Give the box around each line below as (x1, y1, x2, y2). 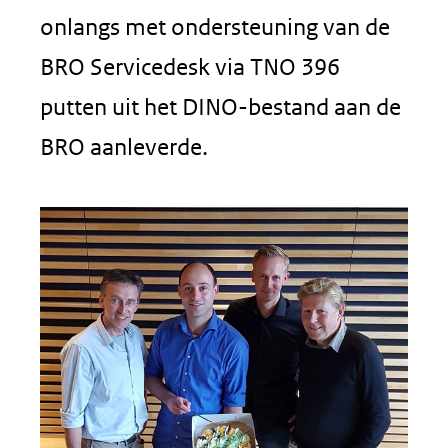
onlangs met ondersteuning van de (40, 13, 390, 40)
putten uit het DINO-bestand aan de (40, 93, 401, 120)
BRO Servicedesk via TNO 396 (40, 53, 340, 80)
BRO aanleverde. (40, 133, 208, 160)
